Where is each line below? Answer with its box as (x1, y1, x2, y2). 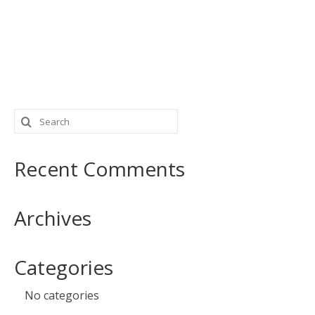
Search (13, 109, 51, 125)
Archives (14, 205, 91, 232)
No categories (25, 288, 99, 304)
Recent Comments (14, 155, 185, 183)
